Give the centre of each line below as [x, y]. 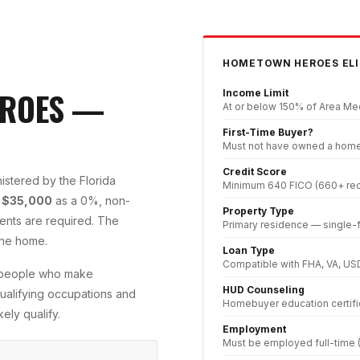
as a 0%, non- [91, 201]
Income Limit [256, 93]
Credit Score [255, 172]
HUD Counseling [264, 290]
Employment [254, 329]
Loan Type [249, 251]
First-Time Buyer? [268, 133]
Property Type [258, 211]
